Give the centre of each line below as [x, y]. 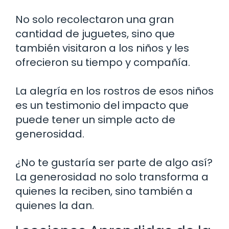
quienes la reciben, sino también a [104, 191]
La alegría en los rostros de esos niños [114, 91]
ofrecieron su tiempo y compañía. [103, 62]
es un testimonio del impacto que [102, 105]
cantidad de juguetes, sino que [95, 33]
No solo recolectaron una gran [95, 19]
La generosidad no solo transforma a [112, 177]
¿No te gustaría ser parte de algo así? [114, 162]
